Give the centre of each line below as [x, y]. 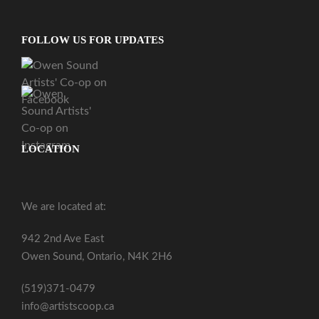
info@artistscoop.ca [68, 306]
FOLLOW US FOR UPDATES [93, 39]
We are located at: [64, 206]
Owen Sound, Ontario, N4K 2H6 [97, 256]
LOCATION [51, 148]
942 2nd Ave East [63, 239]
